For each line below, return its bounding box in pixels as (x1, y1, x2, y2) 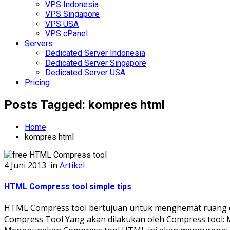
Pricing (25, 78, 50, 87)
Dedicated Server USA (45, 68, 125, 78)
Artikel (60, 159, 85, 171)
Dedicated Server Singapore (45, 58, 146, 68)
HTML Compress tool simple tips (4, 182, 131, 192)
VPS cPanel (45, 29, 88, 39)
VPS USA (45, 19, 79, 29)
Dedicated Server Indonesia (45, 48, 145, 58)
